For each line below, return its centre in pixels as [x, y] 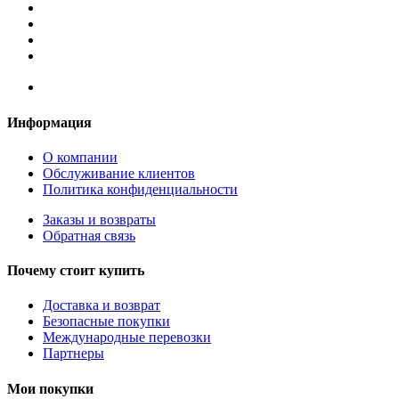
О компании [80, 157]
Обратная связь [89, 235]
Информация [49, 122]
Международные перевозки [127, 338]
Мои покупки [50, 388]
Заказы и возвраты [99, 219]
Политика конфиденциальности [140, 189]
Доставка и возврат [102, 305]
